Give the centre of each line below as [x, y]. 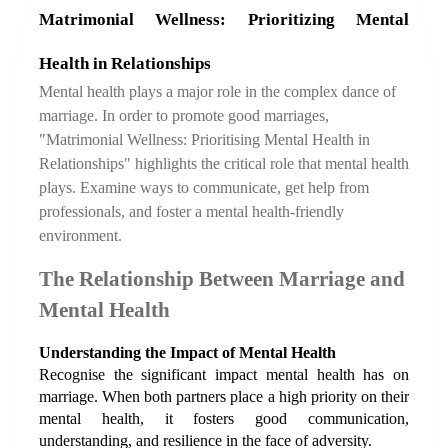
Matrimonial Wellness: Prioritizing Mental [224, 19]
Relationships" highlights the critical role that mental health [224, 163]
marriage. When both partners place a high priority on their [224, 396]
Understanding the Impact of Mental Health [187, 352]
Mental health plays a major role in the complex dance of [217, 91]
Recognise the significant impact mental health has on [224, 374]
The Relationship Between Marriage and [222, 279]
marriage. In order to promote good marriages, [184, 115]
